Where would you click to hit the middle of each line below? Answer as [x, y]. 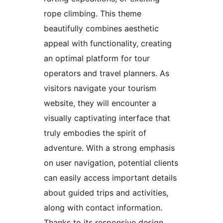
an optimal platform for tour [97, 58]
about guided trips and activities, [106, 193]
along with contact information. [103, 208]
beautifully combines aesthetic [101, 29]
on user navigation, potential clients [111, 163]
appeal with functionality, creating [108, 44]
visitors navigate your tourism [100, 88]
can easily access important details [110, 178]
